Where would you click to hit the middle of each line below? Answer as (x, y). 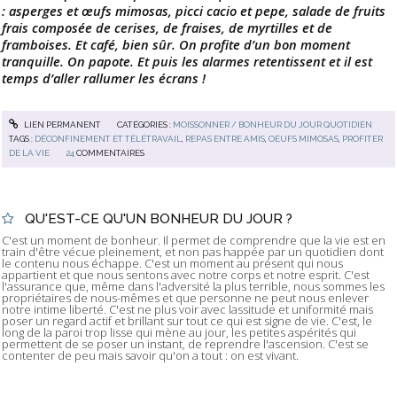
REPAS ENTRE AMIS (226, 138)
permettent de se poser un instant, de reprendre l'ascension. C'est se (185, 344)
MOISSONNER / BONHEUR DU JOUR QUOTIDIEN (272, 124)
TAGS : (22, 138)
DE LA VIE (30, 152)
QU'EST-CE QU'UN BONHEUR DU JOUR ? (158, 219)
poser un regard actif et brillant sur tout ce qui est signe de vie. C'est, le (187, 321)
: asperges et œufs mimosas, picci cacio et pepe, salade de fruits (194, 11)
